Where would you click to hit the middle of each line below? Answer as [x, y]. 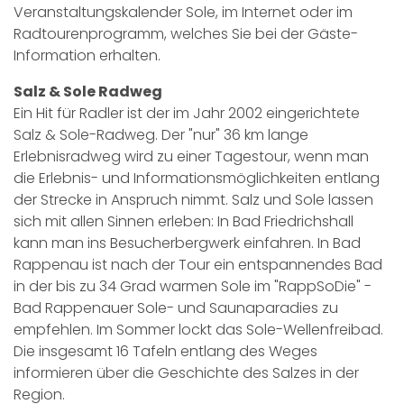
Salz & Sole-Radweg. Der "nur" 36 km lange [161, 135]
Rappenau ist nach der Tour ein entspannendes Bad [198, 265]
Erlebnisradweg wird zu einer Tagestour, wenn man [191, 156]
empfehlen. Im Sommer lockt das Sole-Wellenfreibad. [198, 330]
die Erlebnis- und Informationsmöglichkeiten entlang [197, 178]
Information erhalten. [87, 55]
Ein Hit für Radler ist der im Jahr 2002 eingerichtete [187, 113]
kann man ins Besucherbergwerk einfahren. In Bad [187, 243]
